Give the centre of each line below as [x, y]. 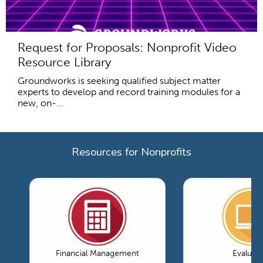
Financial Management [97, 254]
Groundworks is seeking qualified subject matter [119, 81]
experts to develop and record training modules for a [129, 92]
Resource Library [64, 62]
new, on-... [41, 103]
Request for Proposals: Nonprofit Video [127, 48]
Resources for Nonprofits [131, 152]
